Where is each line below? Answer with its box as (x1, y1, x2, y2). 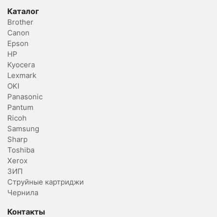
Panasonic (7, 92, 43, 102)
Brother (7, 17, 33, 27)
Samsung (7, 124, 39, 134)
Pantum (7, 103, 33, 112)
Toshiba (7, 145, 34, 155)
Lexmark (7, 71, 36, 80)
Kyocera (7, 60, 35, 70)
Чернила (7, 188, 38, 198)
